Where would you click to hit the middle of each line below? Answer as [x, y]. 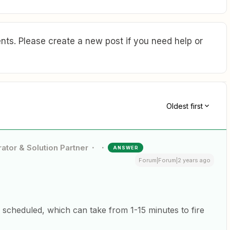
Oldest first [185, 106]
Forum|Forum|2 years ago [175, 160]
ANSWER [126, 148]
